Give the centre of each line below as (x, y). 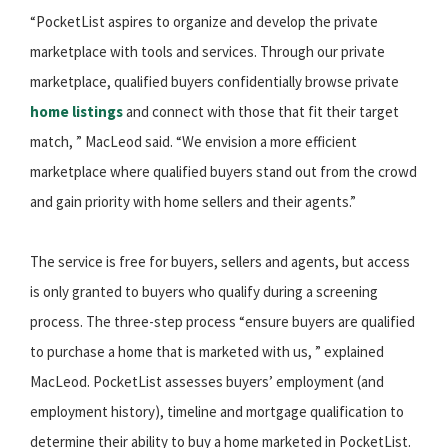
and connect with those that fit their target (261, 112)
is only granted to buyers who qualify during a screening (204, 292)
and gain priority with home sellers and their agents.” (193, 202)
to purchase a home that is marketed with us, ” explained (207, 352)
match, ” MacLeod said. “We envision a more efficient (193, 142)
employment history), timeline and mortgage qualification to (217, 412)
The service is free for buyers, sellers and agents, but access (220, 262)
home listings (76, 112)
